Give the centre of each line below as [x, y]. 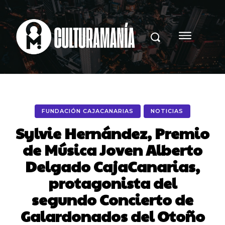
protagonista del [113, 182]
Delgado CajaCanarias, [113, 166]
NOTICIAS [167, 111]
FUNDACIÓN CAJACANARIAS [88, 111]
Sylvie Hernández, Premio [113, 133]
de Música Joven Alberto [113, 149]
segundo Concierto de [113, 199]
